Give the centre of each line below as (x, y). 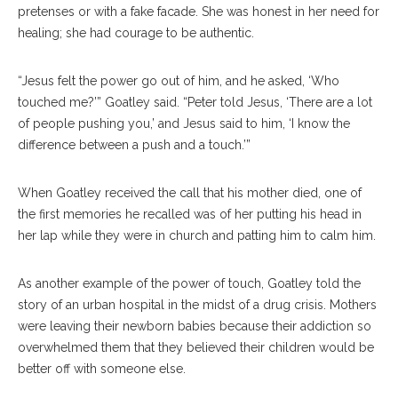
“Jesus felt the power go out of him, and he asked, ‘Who (179, 81)
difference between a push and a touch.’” (134, 145)
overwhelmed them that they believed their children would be (196, 348)
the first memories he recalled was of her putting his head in (190, 215)
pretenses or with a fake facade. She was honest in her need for (199, 12)
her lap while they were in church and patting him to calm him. (197, 236)
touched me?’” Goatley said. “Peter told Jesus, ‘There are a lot (195, 103)
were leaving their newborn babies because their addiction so (195, 326)
